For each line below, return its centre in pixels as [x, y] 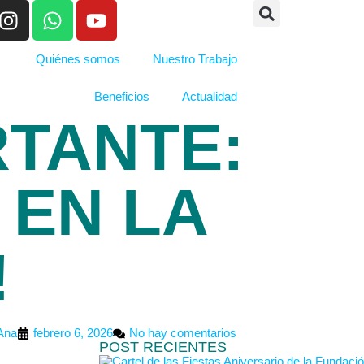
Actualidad [209, 96]
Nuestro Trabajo [195, 59]
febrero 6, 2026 [73, 333]
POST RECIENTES [163, 347]
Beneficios [121, 96]
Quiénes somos [78, 59]
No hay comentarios [182, 333]
